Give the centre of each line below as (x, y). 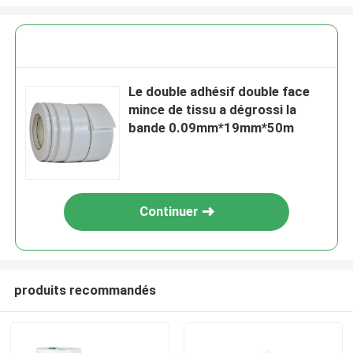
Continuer (169, 212)
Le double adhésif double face (219, 92)
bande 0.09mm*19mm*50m (212, 128)
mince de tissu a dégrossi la (213, 110)
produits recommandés (85, 290)
